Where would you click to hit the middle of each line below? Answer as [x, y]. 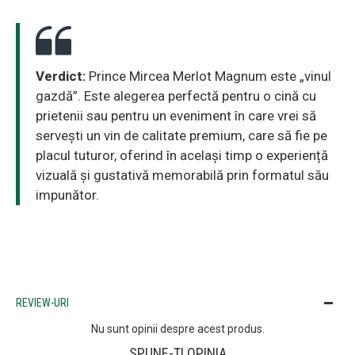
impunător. [67, 195]
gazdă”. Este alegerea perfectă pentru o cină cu [176, 96]
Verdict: [61, 76]
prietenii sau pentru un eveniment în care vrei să [176, 116]
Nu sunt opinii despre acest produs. [177, 329]
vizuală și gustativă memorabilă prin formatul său [182, 176]
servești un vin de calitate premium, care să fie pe [181, 136]
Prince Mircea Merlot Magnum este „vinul [208, 76]
